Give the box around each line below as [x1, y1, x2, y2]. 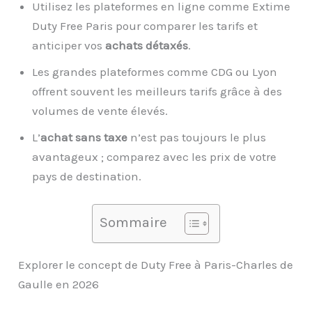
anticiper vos [32, 38, 106, 53]
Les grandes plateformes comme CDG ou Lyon [32, 65, 278, 79]
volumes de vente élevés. [32, 104, 169, 118]
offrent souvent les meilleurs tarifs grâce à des [32, 84, 283, 99]
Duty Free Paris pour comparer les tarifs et [32, 19, 258, 33]
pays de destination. [32, 169, 142, 184]
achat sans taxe [40, 130, 128, 145]
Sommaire [100, 214, 167, 231]
